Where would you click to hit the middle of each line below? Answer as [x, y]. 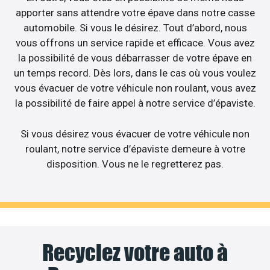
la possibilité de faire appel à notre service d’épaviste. [135, 103]
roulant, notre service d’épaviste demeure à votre [135, 149]
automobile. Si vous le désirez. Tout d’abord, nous [135, 28]
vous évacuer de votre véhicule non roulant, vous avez [135, 88]
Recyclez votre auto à [135, 253]
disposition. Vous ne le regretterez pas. [135, 164]
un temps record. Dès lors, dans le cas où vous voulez [135, 73]
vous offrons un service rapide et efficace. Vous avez [135, 43]
